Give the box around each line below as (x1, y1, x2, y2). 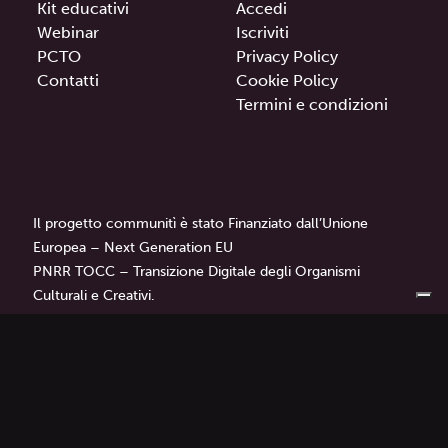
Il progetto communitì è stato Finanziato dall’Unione (33, 215, 369, 233)
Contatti (37, 70, 100, 90)
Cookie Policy (236, 70, 338, 90)
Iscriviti (236, 22, 289, 42)
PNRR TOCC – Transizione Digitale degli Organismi (33, 263, 361, 281)
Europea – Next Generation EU (33, 239, 234, 257)
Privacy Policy (236, 46, 338, 66)
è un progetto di (116, 421, 242, 441)
